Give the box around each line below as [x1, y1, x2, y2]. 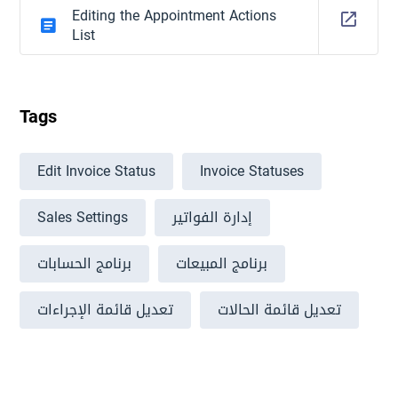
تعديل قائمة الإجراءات [37, 296, 174, 323]
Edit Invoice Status [37, 157, 156, 185]
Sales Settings [37, 203, 129, 231]
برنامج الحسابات [37, 250, 132, 277]
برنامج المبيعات [176, 250, 268, 277]
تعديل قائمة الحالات [218, 296, 342, 323]
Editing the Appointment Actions [72, 2, 277, 29]
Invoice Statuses [200, 157, 305, 185]
